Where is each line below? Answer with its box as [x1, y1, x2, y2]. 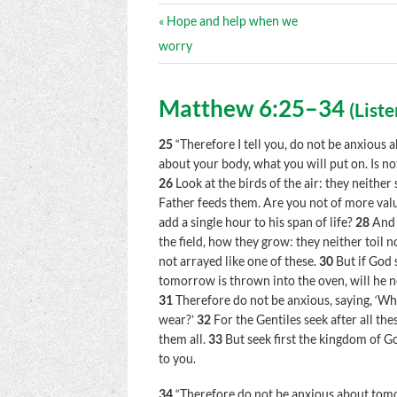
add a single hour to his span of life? [159, 215, 354, 230]
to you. [159, 352, 197, 367]
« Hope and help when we [159, 13, 299, 28]
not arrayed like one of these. [159, 254, 317, 269]
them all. [159, 332, 206, 347]
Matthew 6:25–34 [159, 94, 350, 121]
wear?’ [159, 313, 195, 328]
